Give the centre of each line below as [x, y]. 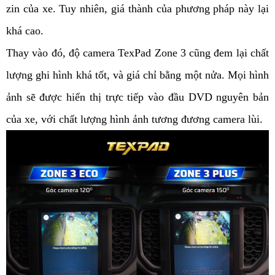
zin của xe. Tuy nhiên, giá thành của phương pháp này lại [137, 9]
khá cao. [26, 31]
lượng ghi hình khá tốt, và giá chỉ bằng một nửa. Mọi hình [137, 75]
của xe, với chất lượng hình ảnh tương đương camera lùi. [136, 119]
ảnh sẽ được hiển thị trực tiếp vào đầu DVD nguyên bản [137, 97]
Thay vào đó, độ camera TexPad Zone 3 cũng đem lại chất [137, 53]
